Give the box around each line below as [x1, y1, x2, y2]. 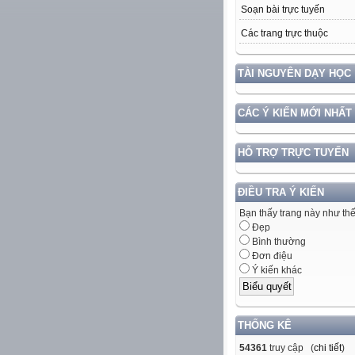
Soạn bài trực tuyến [241, 4, 325, 16]
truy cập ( [267, 342, 314, 353]
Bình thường [250, 236, 306, 248]
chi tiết [314, 342, 342, 353]
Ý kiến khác [250, 265, 302, 277]
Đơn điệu [250, 250, 292, 262]
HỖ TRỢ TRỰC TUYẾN [238, 147, 349, 159]
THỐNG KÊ [238, 319, 292, 331]
